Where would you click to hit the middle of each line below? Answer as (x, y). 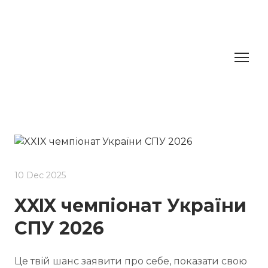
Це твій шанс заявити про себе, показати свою (131, 261)
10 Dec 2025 (40, 175)
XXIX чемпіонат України (130, 205)
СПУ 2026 (59, 228)
